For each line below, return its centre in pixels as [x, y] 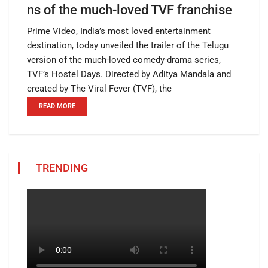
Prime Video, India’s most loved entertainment [119, 31]
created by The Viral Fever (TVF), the [99, 89]
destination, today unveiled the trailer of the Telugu [128, 46]
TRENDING [62, 168]
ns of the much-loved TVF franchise [130, 10]
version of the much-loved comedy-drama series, [124, 60]
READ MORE [57, 106]
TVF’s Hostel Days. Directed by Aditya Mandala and [129, 74]
